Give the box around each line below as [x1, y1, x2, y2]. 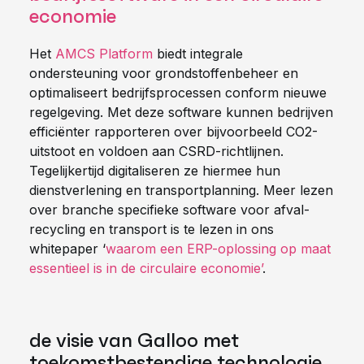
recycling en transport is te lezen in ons [29, 221, 274, 237]
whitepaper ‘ [29, 240, 106, 257]
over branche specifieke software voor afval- [29, 201, 310, 218]
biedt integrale [153, 45, 243, 62]
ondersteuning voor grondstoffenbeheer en [29, 65, 298, 81]
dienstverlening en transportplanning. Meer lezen [29, 182, 333, 198]
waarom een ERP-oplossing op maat [106, 240, 331, 257]
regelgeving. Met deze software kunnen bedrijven [29, 104, 333, 120]
